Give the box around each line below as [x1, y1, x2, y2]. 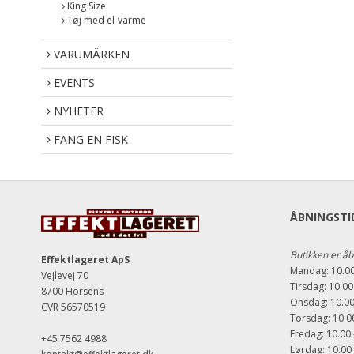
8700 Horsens [41, 284, 104, 298]
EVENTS [51, 75, 95, 91]
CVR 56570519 [41, 299, 105, 314]
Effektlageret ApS [41, 252, 130, 266]
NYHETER [51, 104, 104, 119]
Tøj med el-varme [65, 13, 146, 28]
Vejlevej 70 [41, 268, 88, 282]
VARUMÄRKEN [51, 47, 130, 62]
